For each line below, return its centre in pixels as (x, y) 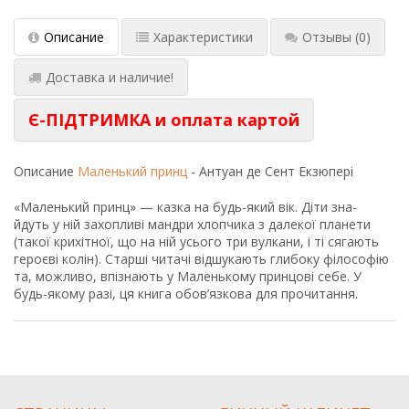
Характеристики (203, 37)
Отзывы (327, 37)
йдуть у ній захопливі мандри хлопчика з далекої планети (192, 225)
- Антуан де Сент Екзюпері (272, 172)
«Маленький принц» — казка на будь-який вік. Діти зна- (185, 207)
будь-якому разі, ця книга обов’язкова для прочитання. (186, 294)
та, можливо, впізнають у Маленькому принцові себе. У (188, 277)
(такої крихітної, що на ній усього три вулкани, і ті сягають (196, 242)
